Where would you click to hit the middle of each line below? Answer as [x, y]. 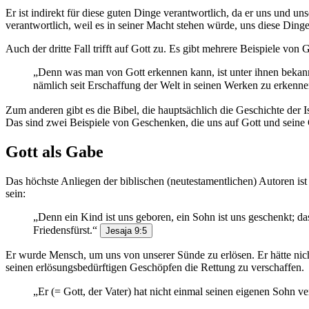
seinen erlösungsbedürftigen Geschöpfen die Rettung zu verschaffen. [155, 268]
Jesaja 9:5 [126, 231]
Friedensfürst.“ [67, 230]
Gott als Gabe [54, 152]
